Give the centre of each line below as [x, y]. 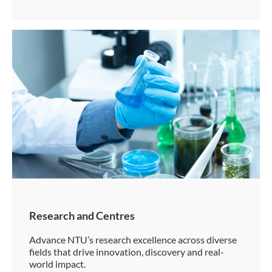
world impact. [57, 264]
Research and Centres [82, 216]
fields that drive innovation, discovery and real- [127, 252]
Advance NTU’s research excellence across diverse [133, 240]
